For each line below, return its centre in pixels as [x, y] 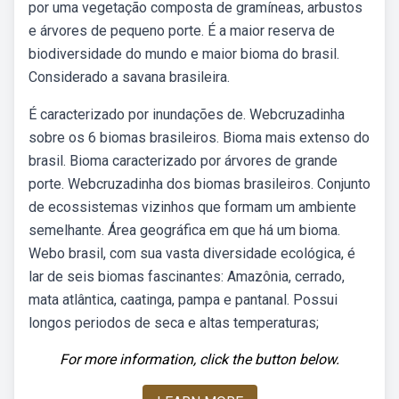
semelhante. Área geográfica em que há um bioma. [184, 230]
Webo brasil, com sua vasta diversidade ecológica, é [192, 253]
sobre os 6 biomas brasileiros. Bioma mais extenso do [199, 138]
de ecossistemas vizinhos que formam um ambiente [192, 207]
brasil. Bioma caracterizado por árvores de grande [183, 161]
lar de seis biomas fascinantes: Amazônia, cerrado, [187, 277]
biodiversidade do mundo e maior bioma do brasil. [184, 54]
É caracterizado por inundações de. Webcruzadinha [187, 114]
